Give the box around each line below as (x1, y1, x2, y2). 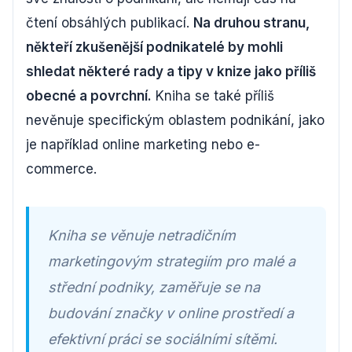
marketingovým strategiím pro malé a (48, 252, 295, 269)
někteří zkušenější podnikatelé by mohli (26, 38, 283, 55)
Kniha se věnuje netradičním (48, 226, 236, 244)
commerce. (26, 160, 97, 177)
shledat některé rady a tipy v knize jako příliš (26, 63, 316, 79)
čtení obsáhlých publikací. (26, 14, 193, 31)
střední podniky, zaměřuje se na (48, 278, 260, 295)
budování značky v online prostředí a (48, 304, 294, 321)
